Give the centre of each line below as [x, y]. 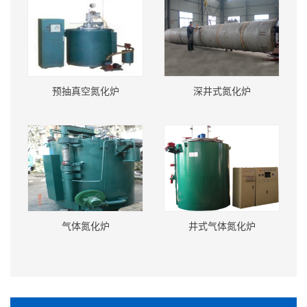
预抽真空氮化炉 [85, 90]
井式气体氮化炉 [222, 225]
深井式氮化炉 [222, 90]
